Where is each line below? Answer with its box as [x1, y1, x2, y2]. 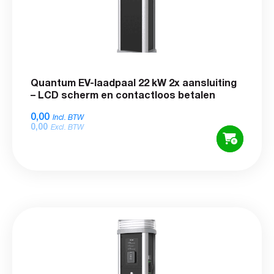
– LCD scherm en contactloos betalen [31, 87, 215, 103]
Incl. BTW [53, 112, 84, 124]
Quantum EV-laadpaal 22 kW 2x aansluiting [31, 75, 237, 91]
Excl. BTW [51, 122, 84, 133]
